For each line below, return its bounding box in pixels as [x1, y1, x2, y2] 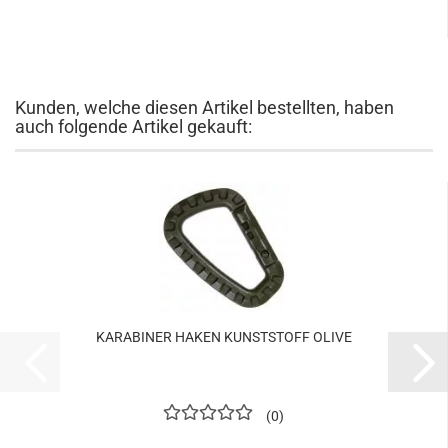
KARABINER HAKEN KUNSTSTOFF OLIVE [95, 329, 352, 346]
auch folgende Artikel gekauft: [15, 116, 252, 138]
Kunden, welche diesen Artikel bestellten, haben [15, 97, 394, 119]
